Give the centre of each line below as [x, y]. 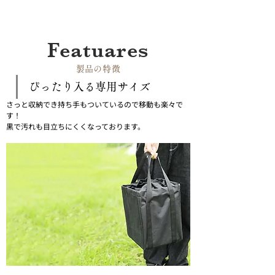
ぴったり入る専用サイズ [90, 87]
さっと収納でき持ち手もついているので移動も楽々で [95, 104]
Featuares [98, 50]
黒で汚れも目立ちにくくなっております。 [76, 126]
